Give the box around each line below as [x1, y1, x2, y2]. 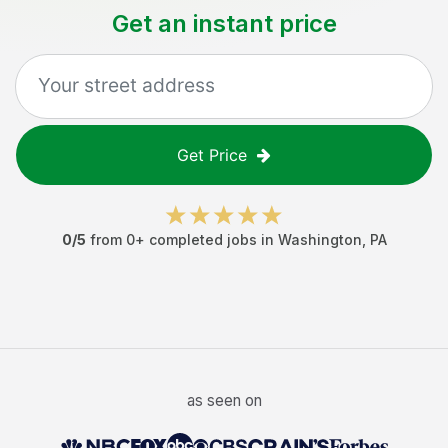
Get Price [177, 145, 247, 165]
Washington [277, 231, 362, 248]
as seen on [186, 391, 262, 410]
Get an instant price [111, 9, 337, 38]
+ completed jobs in [134, 231, 278, 248]
